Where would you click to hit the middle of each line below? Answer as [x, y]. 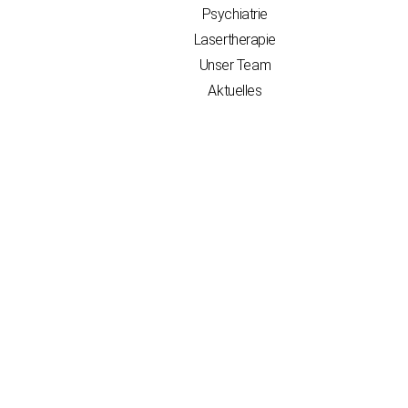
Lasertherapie [235, 40]
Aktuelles [235, 91]
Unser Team [235, 66]
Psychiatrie [235, 15]
